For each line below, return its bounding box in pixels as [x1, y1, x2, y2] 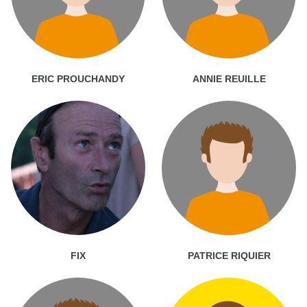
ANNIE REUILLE [192, 73, 266, 84]
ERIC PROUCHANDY [32, 73, 125, 84]
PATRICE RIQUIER [187, 249, 271, 261]
